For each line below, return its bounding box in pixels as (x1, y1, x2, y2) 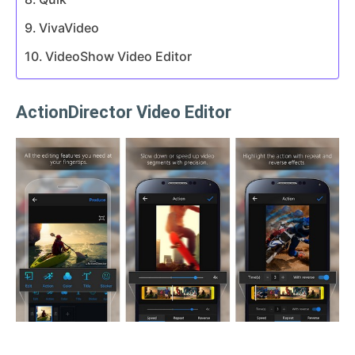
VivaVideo (39, 19, 100, 36)
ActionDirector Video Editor (16, 101, 231, 122)
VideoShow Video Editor (45, 48, 193, 64)
